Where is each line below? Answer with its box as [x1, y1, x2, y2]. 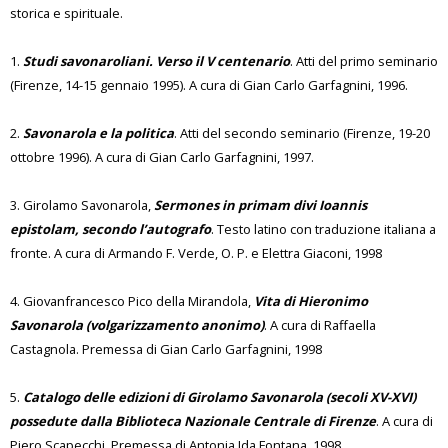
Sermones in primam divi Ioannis [154, 196, 367, 214]
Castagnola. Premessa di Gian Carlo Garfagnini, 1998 [10, 340, 322, 358]
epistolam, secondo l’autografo [10, 220, 211, 238]
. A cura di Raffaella [264, 316, 376, 334]
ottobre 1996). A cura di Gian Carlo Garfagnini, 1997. [10, 148, 314, 166]
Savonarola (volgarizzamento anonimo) [10, 316, 264, 334]
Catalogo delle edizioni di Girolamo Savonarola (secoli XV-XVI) [23, 388, 416, 406]
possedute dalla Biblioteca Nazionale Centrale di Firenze [10, 412, 376, 430]
